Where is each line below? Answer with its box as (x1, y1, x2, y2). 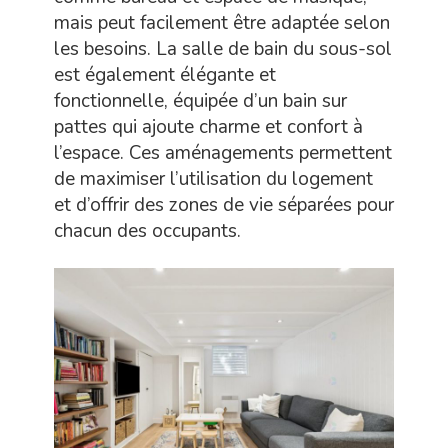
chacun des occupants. (54, 218, 241, 245)
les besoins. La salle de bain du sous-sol (54, 36, 392, 63)
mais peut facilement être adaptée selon (54, 10, 390, 37)
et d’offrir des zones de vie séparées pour (54, 192, 394, 219)
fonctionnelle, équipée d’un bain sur (54, 88, 347, 115)
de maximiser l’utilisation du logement (54, 166, 373, 193)
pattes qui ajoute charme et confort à (54, 114, 363, 141)
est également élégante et (54, 62, 276, 89)
